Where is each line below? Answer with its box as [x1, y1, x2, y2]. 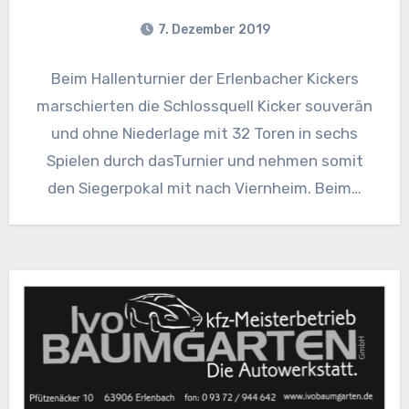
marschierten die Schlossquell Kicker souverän [37, 97, 372, 116]
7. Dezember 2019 [157, 22, 270, 38]
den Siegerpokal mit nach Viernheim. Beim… [47, 179, 362, 198]
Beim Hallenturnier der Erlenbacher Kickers [50, 69, 359, 89]
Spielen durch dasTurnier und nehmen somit [46, 152, 363, 171]
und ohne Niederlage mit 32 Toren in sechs [51, 124, 358, 143]
